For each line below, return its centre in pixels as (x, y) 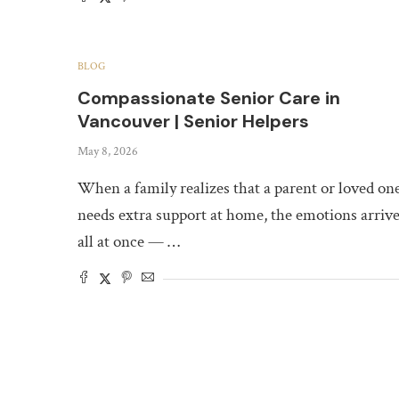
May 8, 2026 (108, 151)
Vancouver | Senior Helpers (193, 121)
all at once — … (129, 242)
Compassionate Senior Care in (209, 98)
